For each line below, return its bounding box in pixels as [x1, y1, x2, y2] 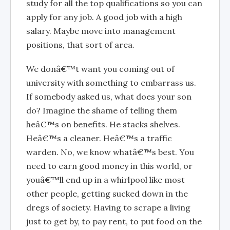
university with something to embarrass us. [26, 77, 196, 88]
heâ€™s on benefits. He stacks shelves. [26, 119, 180, 129]
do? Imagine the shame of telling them [26, 105, 177, 116]
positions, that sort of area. [26, 39, 135, 50]
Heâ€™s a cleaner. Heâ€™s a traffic [26, 132, 172, 143]
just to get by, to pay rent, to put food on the [26, 216, 202, 226]
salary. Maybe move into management [26, 25, 176, 36]
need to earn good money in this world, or [26, 160, 193, 171]
